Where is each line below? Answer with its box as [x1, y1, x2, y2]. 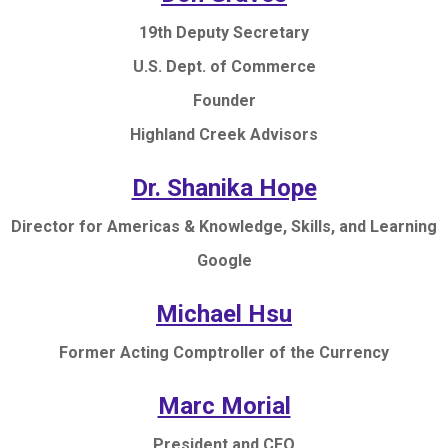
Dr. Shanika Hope [131, 173, 317, 202]
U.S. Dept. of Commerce [132, 56, 316, 76]
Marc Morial [157, 391, 291, 420]
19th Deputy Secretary [139, 22, 309, 42]
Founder [192, 90, 256, 110]
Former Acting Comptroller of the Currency [59, 342, 389, 362]
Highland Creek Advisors [130, 124, 318, 144]
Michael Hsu [156, 299, 292, 328]
